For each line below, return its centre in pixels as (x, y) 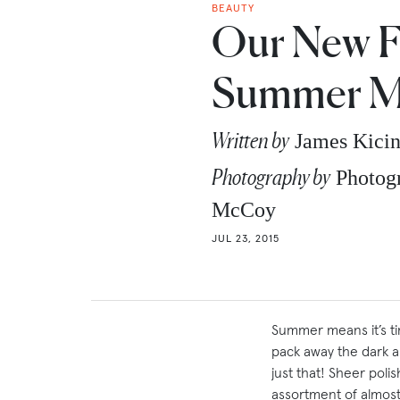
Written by (250, 141)
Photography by (271, 178)
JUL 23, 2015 (246, 238)
